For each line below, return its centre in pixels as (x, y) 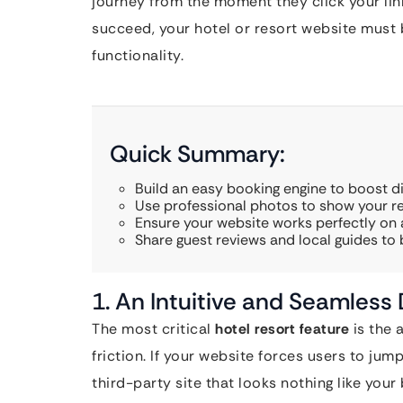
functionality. (138, 55)
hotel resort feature (282, 329)
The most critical (153, 329)
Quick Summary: (197, 154)
